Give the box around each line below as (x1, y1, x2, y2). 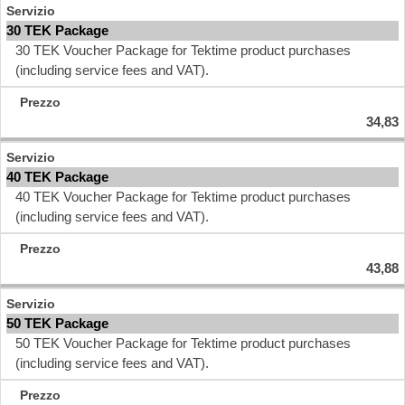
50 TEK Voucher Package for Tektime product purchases (15, 335, 351, 351)
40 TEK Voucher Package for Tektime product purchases (15, 189, 351, 204)
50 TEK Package (6, 316, 108, 331)
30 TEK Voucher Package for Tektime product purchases (15, 42, 351, 58)
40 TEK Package (6, 169, 108, 184)
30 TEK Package (6, 23, 108, 38)
